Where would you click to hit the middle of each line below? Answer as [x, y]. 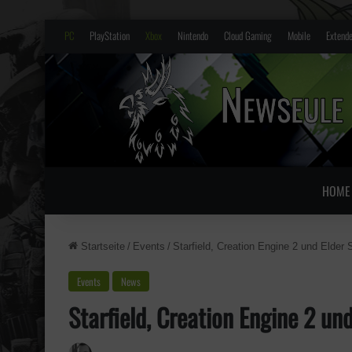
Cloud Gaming [248, 35]
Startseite [101, 246]
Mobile [299, 35]
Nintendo [193, 35]
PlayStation [110, 35]
